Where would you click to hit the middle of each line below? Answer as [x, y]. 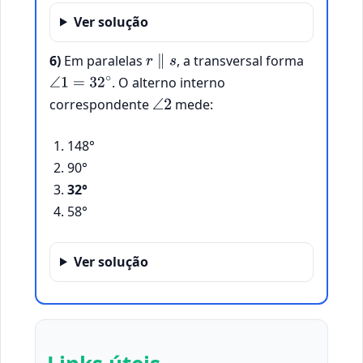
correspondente [101, 104]
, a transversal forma [241, 60]
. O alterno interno [169, 82]
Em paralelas [103, 60]
